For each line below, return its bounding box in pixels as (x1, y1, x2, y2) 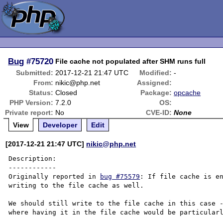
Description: (8, 155, 57, 162)
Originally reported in (8, 173, 101, 180)
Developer (43, 121, 78, 129)
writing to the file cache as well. (8, 182, 144, 189)
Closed (55, 89, 78, 97)
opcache (174, 89, 201, 97)
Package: (140, 89, 172, 97)
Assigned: (137, 79, 172, 87)
